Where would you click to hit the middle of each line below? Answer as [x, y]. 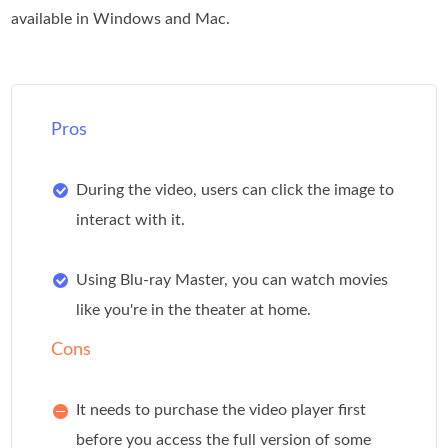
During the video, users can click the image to [235, 190]
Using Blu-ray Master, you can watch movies [232, 280]
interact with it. [131, 220]
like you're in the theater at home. [194, 310]
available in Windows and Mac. [121, 19]
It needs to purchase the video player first [221, 410]
